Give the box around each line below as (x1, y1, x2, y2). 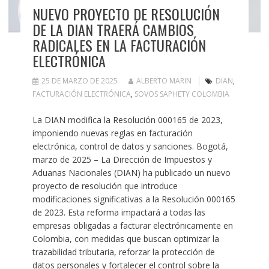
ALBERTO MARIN (136, 75, 192, 86)
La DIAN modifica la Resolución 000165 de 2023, (32, 113, 223, 125)
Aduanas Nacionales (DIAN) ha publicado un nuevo (32, 166, 231, 178)
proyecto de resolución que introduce (32, 180, 178, 192)
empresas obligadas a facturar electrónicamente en (32, 219, 233, 231)
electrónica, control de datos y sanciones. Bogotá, (32, 140, 228, 152)
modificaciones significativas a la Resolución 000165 (32, 193, 235, 205)
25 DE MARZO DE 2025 (41, 75, 118, 86)
